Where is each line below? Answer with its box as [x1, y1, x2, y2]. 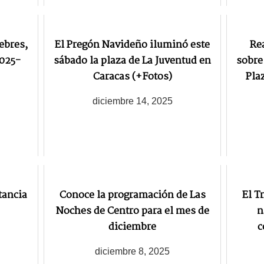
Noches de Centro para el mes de [55, 203, 209, 220]
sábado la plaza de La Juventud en [54, 53, 211, 70]
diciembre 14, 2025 [92, 95, 173, 106]
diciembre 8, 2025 [95, 246, 170, 256]
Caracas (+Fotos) [93, 69, 172, 85]
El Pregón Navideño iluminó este [55, 37, 210, 54]
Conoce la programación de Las [59, 187, 206, 204]
